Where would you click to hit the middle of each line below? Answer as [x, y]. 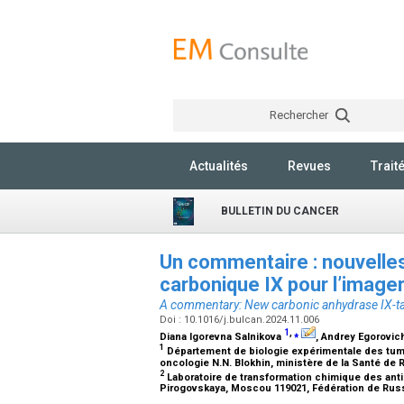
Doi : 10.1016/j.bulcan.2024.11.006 [241, 320]
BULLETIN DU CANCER [280, 211]
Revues [309, 166]
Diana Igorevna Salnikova [222, 337]
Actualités [219, 166]
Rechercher [300, 115]
